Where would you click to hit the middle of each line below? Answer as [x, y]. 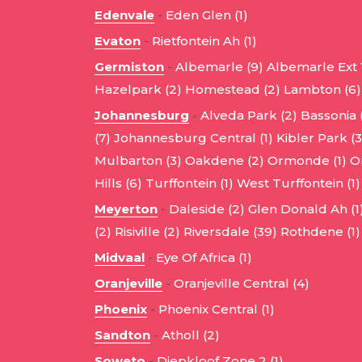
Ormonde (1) [307, 161]
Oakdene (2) [225, 161]
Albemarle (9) [219, 67]
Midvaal [120, 258]
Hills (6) [118, 183]
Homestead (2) [233, 90]
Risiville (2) [147, 232]
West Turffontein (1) [299, 183]
